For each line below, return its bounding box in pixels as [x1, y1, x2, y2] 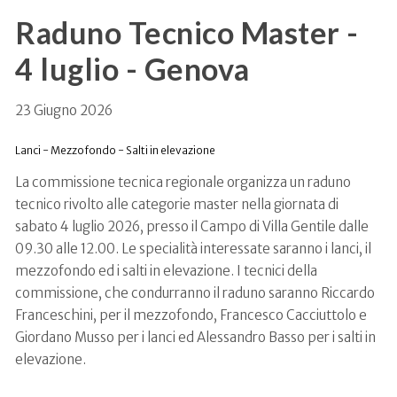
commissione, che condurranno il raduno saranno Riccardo [15, 284, 375, 301]
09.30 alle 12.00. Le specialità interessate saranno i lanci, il [15, 239, 371, 257]
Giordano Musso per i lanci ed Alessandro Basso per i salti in [15, 328, 376, 346]
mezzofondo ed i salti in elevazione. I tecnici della [15, 261, 317, 279]
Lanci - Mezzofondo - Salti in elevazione [15, 143, 215, 157]
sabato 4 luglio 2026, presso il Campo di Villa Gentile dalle [15, 217, 369, 235]
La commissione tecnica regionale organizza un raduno [15, 173, 351, 191]
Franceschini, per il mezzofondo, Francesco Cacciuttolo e [15, 306, 367, 323]
